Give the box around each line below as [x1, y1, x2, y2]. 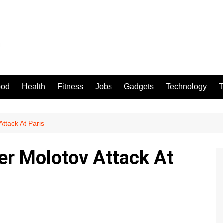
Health [22, 82, 45, 91]
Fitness [57, 82, 83, 91]
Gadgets [124, 82, 154, 91]
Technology [166, 82, 207, 91]
